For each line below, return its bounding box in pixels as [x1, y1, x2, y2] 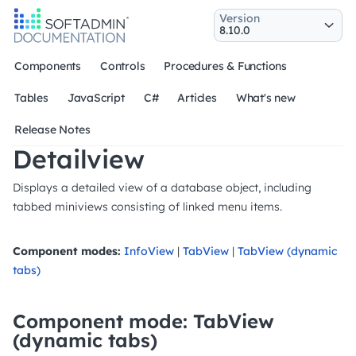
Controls [100, 59, 145, 73]
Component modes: [13, 244, 121, 258]
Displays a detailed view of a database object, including [13, 180, 311, 195]
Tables [14, 91, 48, 105]
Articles [177, 91, 217, 105]
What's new [235, 91, 296, 105]
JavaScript [67, 91, 125, 105]
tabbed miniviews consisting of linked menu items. [13, 199, 282, 214]
